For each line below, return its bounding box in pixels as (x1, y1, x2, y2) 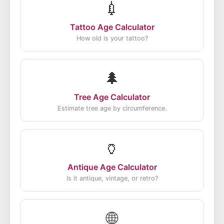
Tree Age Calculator (74, 92, 150, 102)
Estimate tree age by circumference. (57, 104, 167, 112)
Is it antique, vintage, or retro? (66, 174, 158, 182)
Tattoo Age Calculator (69, 22, 154, 32)
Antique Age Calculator (67, 162, 157, 172)
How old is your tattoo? (76, 34, 148, 42)
